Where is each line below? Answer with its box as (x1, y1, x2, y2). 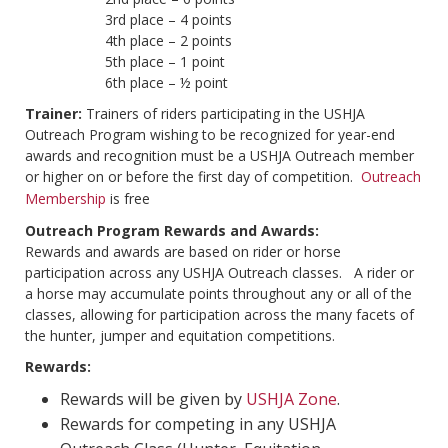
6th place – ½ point (105, 73, 228, 93)
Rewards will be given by (60, 388, 246, 411)
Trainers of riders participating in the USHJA (86, 104, 365, 124)
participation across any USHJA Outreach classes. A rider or (25, 263, 414, 283)
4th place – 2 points (105, 31, 232, 51)
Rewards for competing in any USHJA (60, 413, 336, 436)
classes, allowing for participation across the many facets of (25, 305, 414, 325)
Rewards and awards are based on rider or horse (25, 242, 341, 262)
